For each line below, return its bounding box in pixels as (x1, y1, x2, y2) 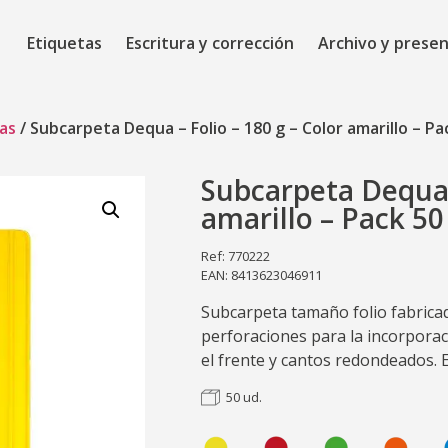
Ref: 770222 (201, 247, 271, 265)
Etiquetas (26, 32, 102, 54)
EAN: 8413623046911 (201, 266, 323, 284)
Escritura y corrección (125, 32, 294, 54)
